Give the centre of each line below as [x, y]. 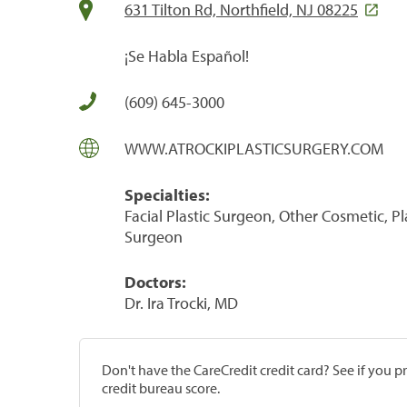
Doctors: [155, 282]
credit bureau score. [161, 387]
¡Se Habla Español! [187, 55]
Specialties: [167, 194]
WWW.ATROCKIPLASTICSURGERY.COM [254, 148]
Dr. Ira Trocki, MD [181, 303]
